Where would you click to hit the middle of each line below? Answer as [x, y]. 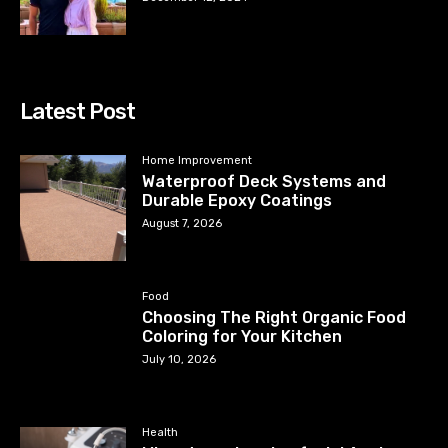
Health [160, 432]
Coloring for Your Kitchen [242, 336]
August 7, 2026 [182, 223]
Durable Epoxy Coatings [237, 200]
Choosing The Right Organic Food [274, 317]
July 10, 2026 [179, 359]
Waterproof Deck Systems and [264, 181]
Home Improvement [197, 160]
